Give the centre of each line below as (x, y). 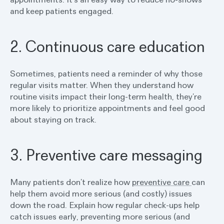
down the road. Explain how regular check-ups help (105, 205)
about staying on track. (53, 119)
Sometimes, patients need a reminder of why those (106, 73)
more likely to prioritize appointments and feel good (107, 108)
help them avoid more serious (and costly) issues (101, 193)
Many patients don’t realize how (71, 182)
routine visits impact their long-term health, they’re (106, 96)
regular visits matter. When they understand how (102, 85)
